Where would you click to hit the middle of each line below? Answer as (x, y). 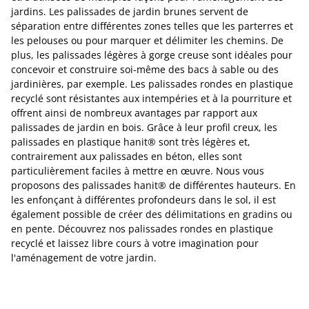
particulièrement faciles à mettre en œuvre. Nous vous (138, 171)
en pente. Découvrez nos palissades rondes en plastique (142, 229)
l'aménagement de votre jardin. (84, 258)
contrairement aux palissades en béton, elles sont (127, 156)
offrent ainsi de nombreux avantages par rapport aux (134, 113)
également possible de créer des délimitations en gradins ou (152, 214)
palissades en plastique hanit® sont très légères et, (131, 142)
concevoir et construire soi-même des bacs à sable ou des (145, 69)
